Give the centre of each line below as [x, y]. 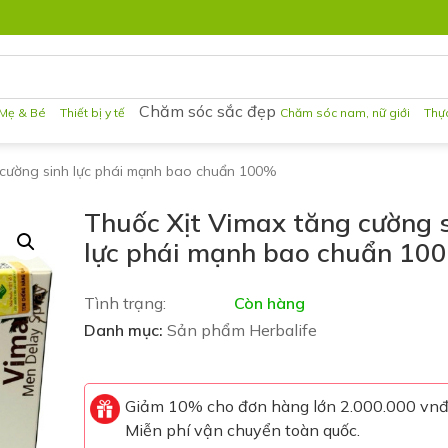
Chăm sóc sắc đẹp [208, 111]
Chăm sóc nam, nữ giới [345, 112]
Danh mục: [123, 330]
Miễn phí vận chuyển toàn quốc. [242, 430]
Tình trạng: [124, 303]
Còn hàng [269, 303]
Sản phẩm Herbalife [241, 330]
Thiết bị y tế [93, 112]
